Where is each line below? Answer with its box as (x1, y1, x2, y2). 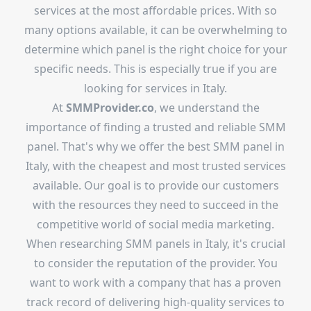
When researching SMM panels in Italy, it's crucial (26, 236, 285, 251)
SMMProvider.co (65, 100, 154, 115)
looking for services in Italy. (84, 81, 227, 96)
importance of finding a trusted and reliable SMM (25, 119, 286, 135)
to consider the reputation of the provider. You (33, 255, 278, 271)
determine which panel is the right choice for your (24, 42, 287, 57)
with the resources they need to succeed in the (33, 197, 278, 212)
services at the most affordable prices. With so (34, 3, 277, 18)
